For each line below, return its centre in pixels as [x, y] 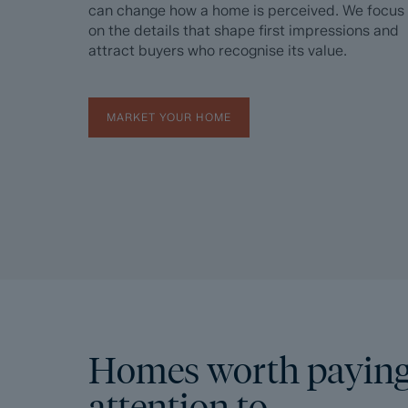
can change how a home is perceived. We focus [247, 10]
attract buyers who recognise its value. [218, 51]
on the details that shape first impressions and [244, 31]
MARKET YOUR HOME [169, 117]
